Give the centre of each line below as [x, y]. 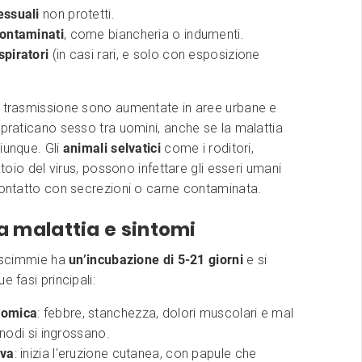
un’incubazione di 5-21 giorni [156, 259]
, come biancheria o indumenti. [154, 34]
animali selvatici [112, 148]
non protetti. [77, 14]
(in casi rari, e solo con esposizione [154, 54]
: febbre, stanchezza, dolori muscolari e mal [166, 313]
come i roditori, [207, 148]
